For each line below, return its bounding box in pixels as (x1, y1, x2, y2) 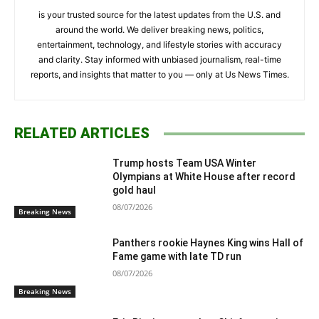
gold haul (113, 184, 157, 197)
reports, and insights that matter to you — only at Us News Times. (30, 69, 289, 80)
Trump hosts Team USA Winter (113, 157, 257, 169)
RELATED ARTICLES (14, 125, 150, 142)
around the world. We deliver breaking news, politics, (56, 24, 263, 36)
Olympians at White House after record (113, 171, 296, 183)
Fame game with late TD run (113, 250, 242, 262)
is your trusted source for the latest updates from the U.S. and (38, 9, 281, 21)
